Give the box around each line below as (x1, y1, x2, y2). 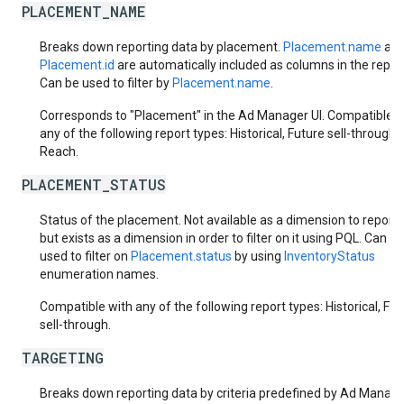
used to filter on (40, 249, 131, 263)
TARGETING (22, 348, 104, 367)
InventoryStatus (284, 249, 375, 263)
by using (232, 249, 284, 263)
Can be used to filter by (40, 76, 172, 90)
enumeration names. (40, 267, 159, 281)
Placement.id (40, 58, 115, 72)
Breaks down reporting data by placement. (40, 40, 283, 54)
